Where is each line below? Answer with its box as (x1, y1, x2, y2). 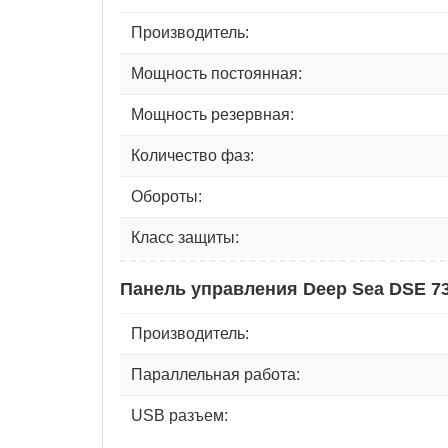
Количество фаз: (131, 146, 254, 164)
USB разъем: (131, 406, 228, 424)
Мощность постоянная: (131, 64, 302, 82)
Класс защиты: (131, 228, 239, 246)
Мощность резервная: (131, 105, 294, 123)
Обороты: (131, 187, 202, 205)
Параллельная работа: (131, 365, 300, 383)
